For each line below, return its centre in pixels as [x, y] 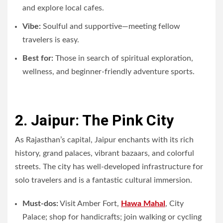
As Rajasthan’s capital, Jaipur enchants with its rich [104, 140]
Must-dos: [40, 203]
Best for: [38, 58]
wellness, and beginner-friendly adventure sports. [109, 71]
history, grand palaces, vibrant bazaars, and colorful [105, 153]
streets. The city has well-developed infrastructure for [109, 167]
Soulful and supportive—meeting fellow [111, 26]
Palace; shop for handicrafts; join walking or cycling [112, 217]
